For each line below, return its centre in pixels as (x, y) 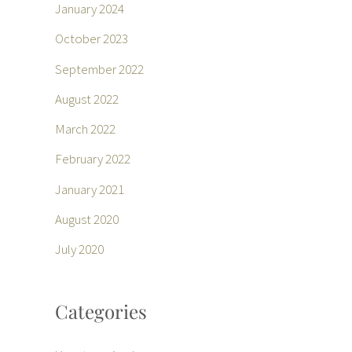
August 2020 (87, 219)
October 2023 (92, 39)
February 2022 (93, 159)
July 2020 (79, 249)
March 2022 (85, 129)
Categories (101, 311)
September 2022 (99, 69)
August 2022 (87, 99)
